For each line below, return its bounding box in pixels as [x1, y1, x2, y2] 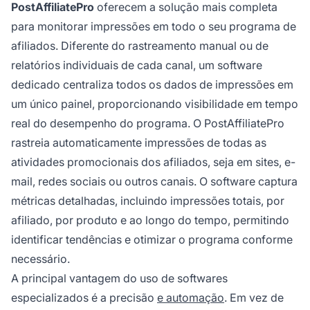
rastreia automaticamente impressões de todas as [11, 136, 266, 150]
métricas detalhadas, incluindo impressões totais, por [11, 194, 284, 208]
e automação [157, 291, 224, 305]
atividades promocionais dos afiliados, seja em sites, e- [11, 155, 295, 170]
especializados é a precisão [11, 291, 157, 305]
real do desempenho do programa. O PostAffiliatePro [11, 116, 284, 131]
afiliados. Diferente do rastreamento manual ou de [11, 39, 268, 53]
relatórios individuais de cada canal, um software [11, 58, 262, 73]
